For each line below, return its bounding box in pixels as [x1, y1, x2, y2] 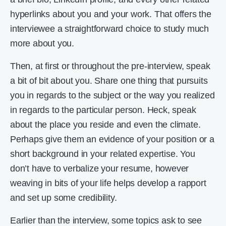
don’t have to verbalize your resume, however [10, 163, 189, 174]
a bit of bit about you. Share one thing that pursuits [10, 76, 208, 86]
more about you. [10, 38, 75, 49]
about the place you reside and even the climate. [10, 120, 201, 130]
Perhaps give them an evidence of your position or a [10, 134, 214, 145]
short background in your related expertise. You [10, 149, 195, 159]
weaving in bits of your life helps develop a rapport [10, 178, 206, 189]
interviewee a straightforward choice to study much [10, 24, 209, 34]
